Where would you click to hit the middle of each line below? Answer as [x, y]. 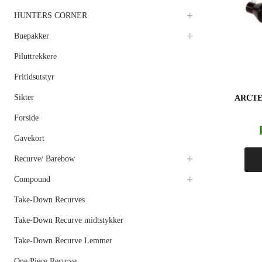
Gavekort [29, 138]
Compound [32, 179]
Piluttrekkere [35, 56]
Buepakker [32, 36]
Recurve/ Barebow [44, 159]
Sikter [24, 97]
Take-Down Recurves [49, 200]
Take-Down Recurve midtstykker [69, 220]
